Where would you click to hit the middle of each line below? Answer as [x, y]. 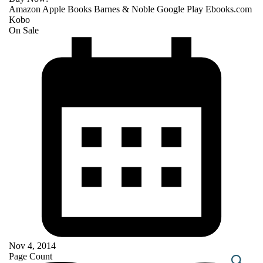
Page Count [31, 256]
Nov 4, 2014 [32, 245]
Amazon [26, 9]
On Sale [24, 30]
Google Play [181, 9]
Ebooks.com [229, 9]
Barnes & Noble [125, 9]
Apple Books [68, 9]
